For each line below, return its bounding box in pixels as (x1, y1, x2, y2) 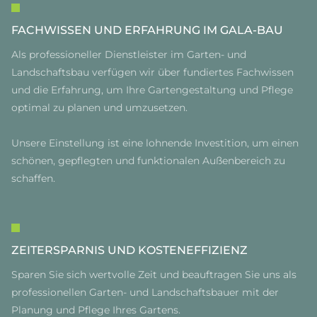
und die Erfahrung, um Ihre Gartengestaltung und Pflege (11, 83, 293, 96)
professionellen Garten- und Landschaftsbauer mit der (11, 286, 279, 299)
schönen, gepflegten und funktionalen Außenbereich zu (11, 154, 285, 167)
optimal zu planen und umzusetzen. (11, 101, 188, 114)
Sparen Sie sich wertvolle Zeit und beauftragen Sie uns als (11, 268, 296, 281)
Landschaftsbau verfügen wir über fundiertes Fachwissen (11, 66, 294, 79)
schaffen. (11, 172, 55, 185)
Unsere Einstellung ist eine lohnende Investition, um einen (11, 137, 299, 149)
